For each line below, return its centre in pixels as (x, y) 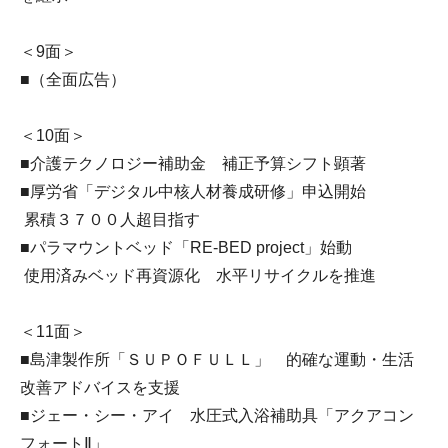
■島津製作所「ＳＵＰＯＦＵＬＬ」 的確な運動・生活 (217, 359)
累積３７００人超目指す (110, 219)
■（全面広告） (73, 79)
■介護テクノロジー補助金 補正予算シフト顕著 (193, 163)
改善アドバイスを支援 (100, 387)
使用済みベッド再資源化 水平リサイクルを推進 (198, 275)
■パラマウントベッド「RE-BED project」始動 (194, 247)
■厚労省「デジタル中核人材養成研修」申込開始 (201, 191)
